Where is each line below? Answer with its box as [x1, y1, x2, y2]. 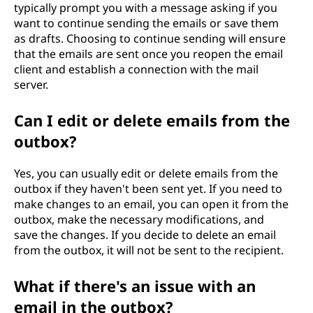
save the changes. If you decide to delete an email [14, 226, 276, 242]
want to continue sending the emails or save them [14, 15, 279, 31]
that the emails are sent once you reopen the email [14, 45, 283, 61]
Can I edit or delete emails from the [14, 109, 290, 131]
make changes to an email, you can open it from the [14, 196, 289, 212]
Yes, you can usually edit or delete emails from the [14, 165, 278, 181]
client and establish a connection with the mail [14, 61, 259, 77]
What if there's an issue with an [14, 275, 256, 296]
